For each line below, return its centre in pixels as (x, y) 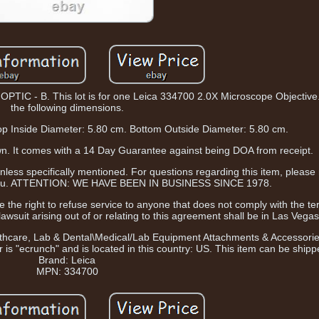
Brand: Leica (67, 260)
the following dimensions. (67, 108)
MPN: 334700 (67, 272)
